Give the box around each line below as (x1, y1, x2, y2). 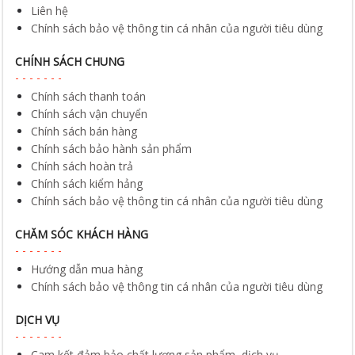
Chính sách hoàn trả (31, 158, 134, 174)
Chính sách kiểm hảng (31, 176, 143, 191)
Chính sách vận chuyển (31, 106, 148, 121)
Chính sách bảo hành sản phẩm (31, 141, 193, 156)
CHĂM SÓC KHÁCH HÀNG (15, 227, 149, 242)
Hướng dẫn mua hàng (31, 261, 143, 277)
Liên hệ (31, 3, 69, 18)
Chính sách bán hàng (31, 124, 138, 139)
